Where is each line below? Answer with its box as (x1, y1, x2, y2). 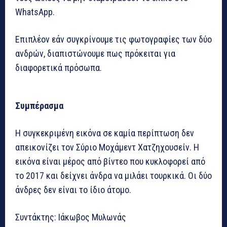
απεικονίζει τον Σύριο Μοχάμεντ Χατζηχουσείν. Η (15, 141, 199, 153)
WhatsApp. (15, 6, 55, 17)
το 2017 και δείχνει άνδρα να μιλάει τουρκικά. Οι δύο (15, 170, 212, 181)
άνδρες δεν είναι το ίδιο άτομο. (15, 184, 131, 195)
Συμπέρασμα (15, 100, 63, 111)
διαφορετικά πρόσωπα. (15, 62, 102, 73)
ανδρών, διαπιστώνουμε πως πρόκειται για (15, 48, 175, 59)
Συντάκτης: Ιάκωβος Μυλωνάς (15, 211, 126, 222)
